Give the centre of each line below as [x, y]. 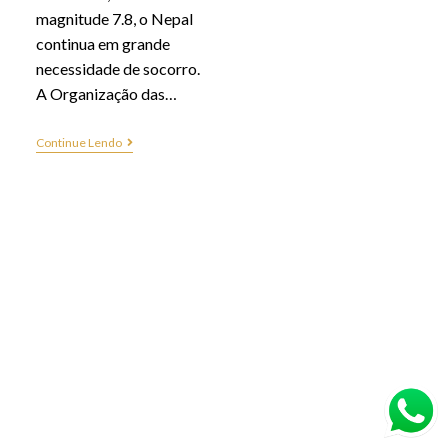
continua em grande [102, 43]
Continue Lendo [78, 142]
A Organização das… [106, 93]
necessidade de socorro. [117, 68]
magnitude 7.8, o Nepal [114, 18]
